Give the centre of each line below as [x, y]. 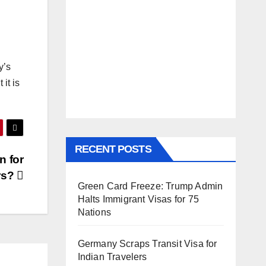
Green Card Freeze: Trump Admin [150, 186]
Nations [94, 212]
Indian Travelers [112, 256]
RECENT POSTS [113, 149]
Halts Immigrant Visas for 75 [138, 199]
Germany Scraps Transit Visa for [147, 243]
